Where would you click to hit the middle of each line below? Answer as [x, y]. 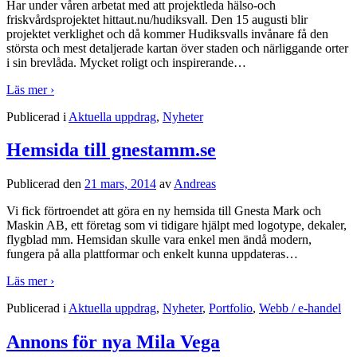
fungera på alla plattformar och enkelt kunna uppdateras [146, 254]
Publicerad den [45, 184]
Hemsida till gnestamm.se [111, 150]
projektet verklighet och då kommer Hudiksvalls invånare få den [167, 33]
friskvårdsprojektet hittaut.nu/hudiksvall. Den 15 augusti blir [157, 19]
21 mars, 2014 [120, 184]
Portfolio [231, 308]
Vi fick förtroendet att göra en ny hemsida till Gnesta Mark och [164, 211]
